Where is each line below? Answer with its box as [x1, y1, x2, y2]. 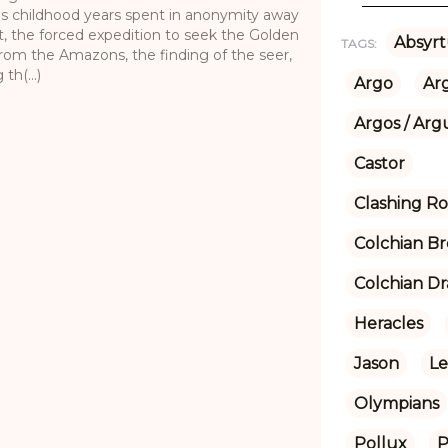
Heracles [353, 313, 423, 333]
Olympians [353, 393, 439, 413]
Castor [353, 153, 405, 173]
